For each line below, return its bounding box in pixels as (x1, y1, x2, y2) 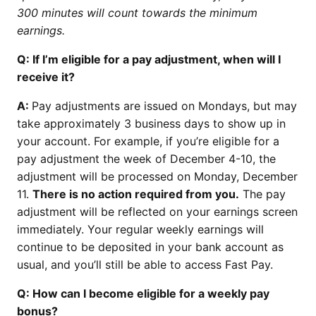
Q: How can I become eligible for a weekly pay (17, 286, 269, 300)
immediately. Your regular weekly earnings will (17, 221, 264, 236)
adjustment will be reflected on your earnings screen (17, 204, 298, 219)
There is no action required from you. (32, 186, 239, 201)
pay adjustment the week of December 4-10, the (17, 151, 276, 166)
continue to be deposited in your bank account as (17, 239, 284, 254)
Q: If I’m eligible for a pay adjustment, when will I (17, 51, 281, 66)
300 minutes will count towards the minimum (17, 5, 257, 20)
